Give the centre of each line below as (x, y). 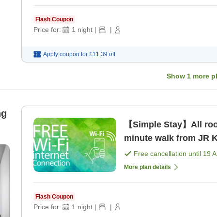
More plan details (147, 167)
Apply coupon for (65, 54)
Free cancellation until (168, 153)
